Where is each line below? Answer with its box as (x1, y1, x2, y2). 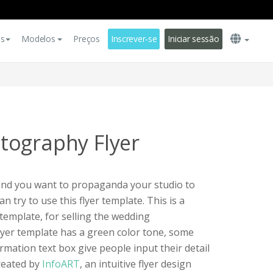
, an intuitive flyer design (80, 257, 191, 271)
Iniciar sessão (168, 33, 219, 44)
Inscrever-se (110, 33, 157, 44)
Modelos (21, 33, 55, 44)
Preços (73, 33, 100, 44)
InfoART (42, 257, 80, 271)
